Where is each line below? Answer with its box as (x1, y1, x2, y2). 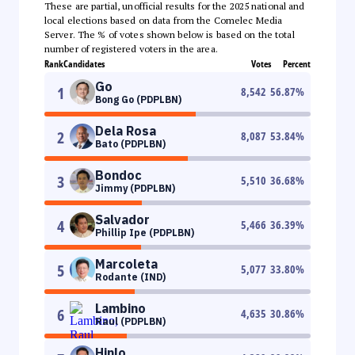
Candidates (63, 56, 105, 71)
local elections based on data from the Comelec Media (44, 13, 283, 26)
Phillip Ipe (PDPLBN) (95, 226, 194, 239)
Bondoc (95, 166, 142, 183)
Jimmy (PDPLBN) (95, 181, 175, 194)
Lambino (95, 300, 146, 316)
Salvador (95, 211, 150, 227)
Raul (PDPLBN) (95, 315, 166, 327)
